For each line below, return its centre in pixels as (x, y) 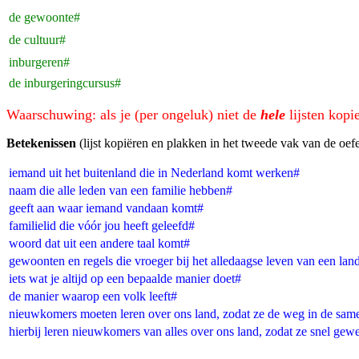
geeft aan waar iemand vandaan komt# (106, 208)
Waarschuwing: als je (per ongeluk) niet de (133, 115)
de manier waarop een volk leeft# (93, 296)
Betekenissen (43, 143)
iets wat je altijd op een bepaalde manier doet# (125, 278)
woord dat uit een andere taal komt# (99, 243)
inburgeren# (39, 62)
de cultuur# (37, 40)
